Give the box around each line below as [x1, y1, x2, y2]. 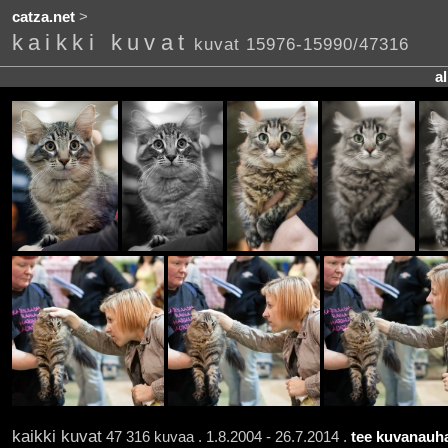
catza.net [11, 9, 75, 26]
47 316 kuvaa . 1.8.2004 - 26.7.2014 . [101, 428, 351, 445]
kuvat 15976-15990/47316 [193, 34, 409, 55]
